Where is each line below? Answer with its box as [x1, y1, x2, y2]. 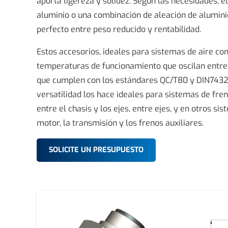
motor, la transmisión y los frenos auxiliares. [37, 118, 204, 129]
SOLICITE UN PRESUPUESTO [49, 145, 144, 155]
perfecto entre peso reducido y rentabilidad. [37, 24, 201, 35]
